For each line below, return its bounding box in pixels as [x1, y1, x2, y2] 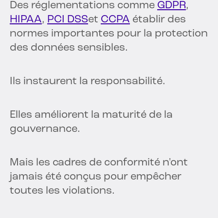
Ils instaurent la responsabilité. [10, 76, 165, 88]
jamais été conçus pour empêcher [10, 171, 182, 183]
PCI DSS [47, 14, 88, 26]
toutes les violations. [10, 185, 115, 197]
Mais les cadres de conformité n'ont [10, 157, 188, 169]
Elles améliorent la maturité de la [10, 109, 173, 121]
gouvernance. [10, 124, 80, 135]
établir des [130, 14, 186, 26]
